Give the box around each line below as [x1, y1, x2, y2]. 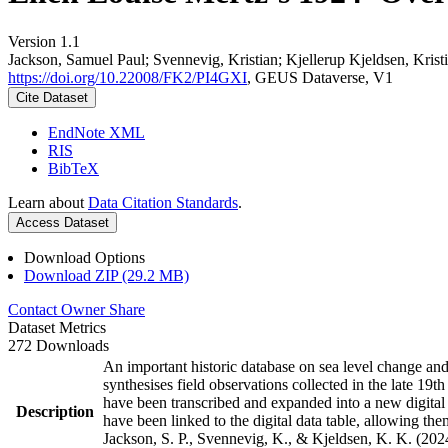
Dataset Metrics [8, 318, 106, 336]
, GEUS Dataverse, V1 [247, 68, 393, 86]
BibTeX [48, 159, 99, 177]
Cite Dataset [16, 89, 88, 105]
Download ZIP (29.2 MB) [24, 266, 189, 284]
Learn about [8, 193, 88, 211]
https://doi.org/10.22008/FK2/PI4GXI [8, 68, 247, 86]
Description [16, 402, 94, 420]
